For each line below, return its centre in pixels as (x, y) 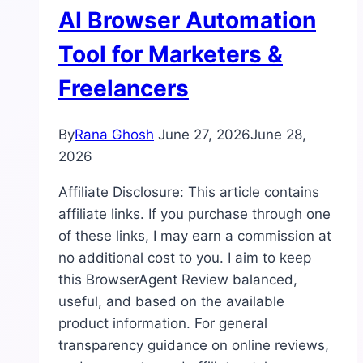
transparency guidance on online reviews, (194, 346)
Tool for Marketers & (171, 54)
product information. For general (163, 324)
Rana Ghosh (114, 135)
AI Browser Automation (187, 20)
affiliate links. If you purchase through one (194, 214)
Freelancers (124, 88)
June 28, (278, 135)
